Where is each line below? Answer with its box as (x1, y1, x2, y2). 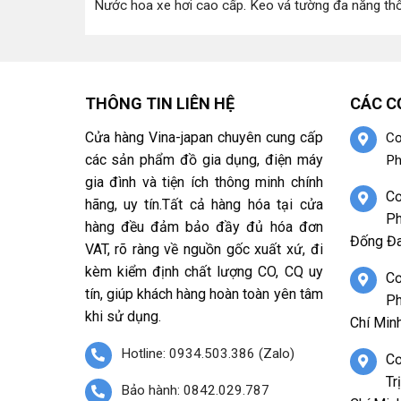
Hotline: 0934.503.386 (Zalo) (120, 346, 294, 363)
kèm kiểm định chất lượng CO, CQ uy (84, 263, 323, 281)
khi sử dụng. (84, 308, 161, 326)
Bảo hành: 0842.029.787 (120, 382, 269, 399)
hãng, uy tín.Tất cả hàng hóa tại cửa (84, 196, 323, 214)
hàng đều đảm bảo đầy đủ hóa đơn (84, 218, 323, 236)
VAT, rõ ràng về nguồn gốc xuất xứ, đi (84, 241, 323, 259)
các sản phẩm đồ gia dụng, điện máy (84, 151, 323, 169)
